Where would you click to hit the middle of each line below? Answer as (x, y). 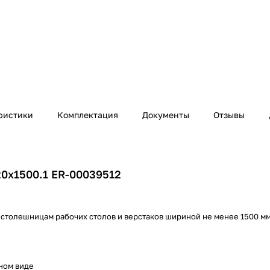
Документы (166, 115)
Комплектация (88, 115)
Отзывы (229, 115)
